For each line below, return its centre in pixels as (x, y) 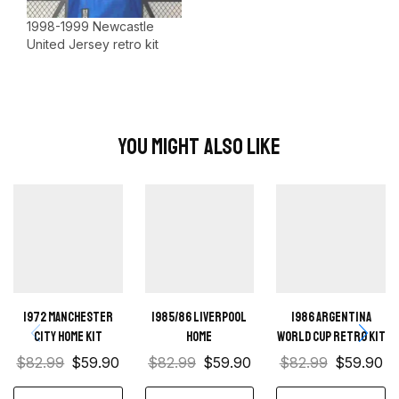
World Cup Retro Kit (331, 337)
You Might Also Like (199, 147)
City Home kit (68, 337)
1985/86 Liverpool (199, 318)
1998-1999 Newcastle (90, 27)
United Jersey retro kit (93, 45)
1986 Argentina (331, 318)
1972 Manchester (68, 318)
